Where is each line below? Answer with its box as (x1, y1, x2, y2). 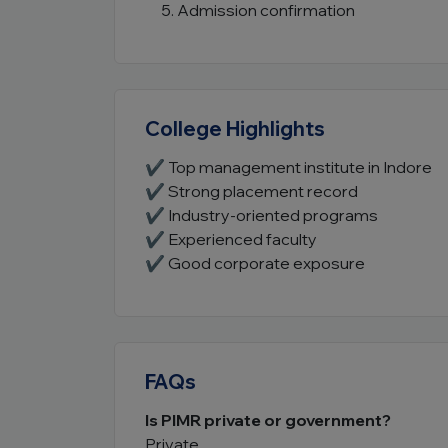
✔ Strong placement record (145, 181, 358, 201)
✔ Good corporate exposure (145, 253, 365, 273)
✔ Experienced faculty (145, 229, 317, 249)
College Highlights (145, 116, 325, 141)
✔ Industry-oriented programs (145, 205, 378, 225)
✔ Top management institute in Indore (145, 157, 432, 177)
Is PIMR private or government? (145, 410, 391, 430)
